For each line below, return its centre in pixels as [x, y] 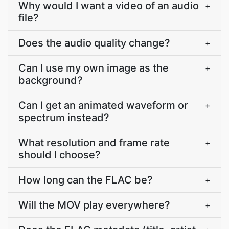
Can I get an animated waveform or [103, 105]
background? [51, 80]
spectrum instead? [64, 118]
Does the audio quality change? [94, 43]
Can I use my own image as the [94, 68]
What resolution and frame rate [94, 143]
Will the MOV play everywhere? [94, 205]
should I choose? [60, 155]
